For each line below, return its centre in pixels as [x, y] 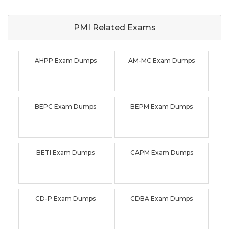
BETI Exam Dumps [66, 152]
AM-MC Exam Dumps [162, 60]
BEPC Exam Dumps [66, 106]
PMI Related [99, 27]
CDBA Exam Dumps [162, 198]
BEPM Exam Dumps [162, 106]
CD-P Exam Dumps [66, 198]
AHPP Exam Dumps [65, 60]
